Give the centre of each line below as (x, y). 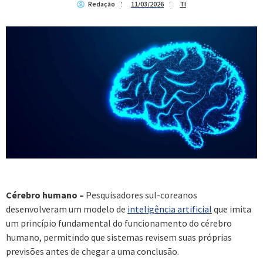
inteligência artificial (170, 209)
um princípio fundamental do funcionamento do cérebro (119, 223)
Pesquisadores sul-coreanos (141, 195)
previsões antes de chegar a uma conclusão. (92, 251)
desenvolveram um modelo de (67, 209)
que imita (232, 209)
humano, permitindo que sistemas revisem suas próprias (119, 237)
